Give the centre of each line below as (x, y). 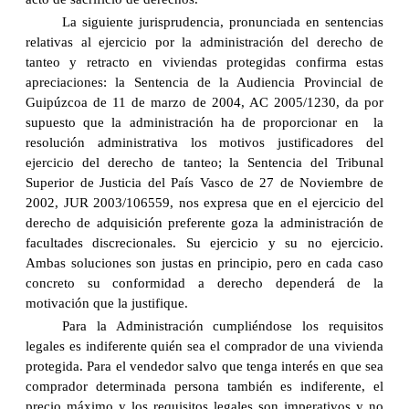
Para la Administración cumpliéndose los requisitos (223, 326)
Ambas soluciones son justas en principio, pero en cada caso (204, 263)
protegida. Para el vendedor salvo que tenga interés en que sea (204, 367)
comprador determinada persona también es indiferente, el (204, 387)
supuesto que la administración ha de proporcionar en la (204, 123)
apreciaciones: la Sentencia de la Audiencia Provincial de (204, 83)
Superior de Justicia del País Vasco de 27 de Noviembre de (204, 183)
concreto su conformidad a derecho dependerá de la (204, 283)
